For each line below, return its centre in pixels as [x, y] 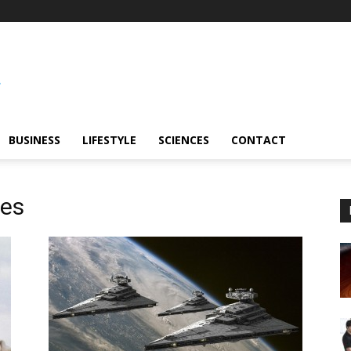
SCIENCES [184, 140]
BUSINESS [34, 140]
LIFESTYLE [109, 140]
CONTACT [259, 140]
